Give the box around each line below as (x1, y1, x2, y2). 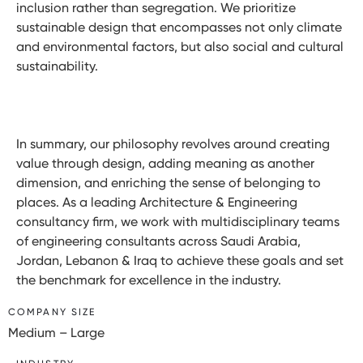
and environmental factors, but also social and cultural (16, 38, 344, 54)
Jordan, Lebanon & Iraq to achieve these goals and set (16, 252, 344, 268)
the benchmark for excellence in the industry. (16, 271, 281, 288)
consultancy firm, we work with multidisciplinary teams (16, 213, 340, 229)
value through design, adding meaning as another (16, 155, 314, 171)
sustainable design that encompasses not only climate (16, 19, 342, 35)
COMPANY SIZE (8, 305, 96, 318)
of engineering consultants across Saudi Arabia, (16, 233, 301, 249)
